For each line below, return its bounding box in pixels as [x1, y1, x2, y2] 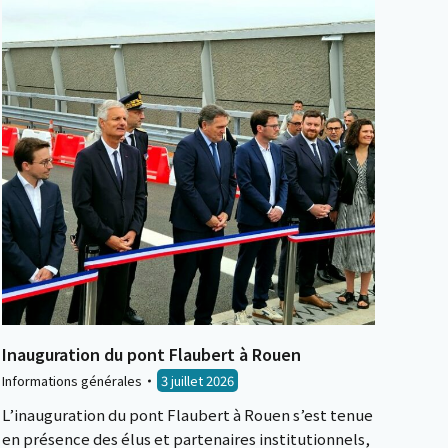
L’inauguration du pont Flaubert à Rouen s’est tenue [2, 404, 373, 425]
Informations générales [2, 371, 142, 390]
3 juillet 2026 [161, 371, 234, 390]
